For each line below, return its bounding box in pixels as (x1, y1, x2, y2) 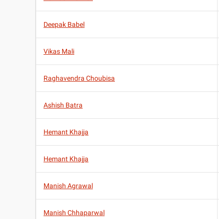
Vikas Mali (44, 47, 74, 56)
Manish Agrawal (44, 182, 93, 190)
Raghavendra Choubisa (44, 74, 115, 83)
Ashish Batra (44, 101, 83, 109)
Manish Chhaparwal (44, 209, 105, 217)
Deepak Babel (44, 21, 85, 29)
